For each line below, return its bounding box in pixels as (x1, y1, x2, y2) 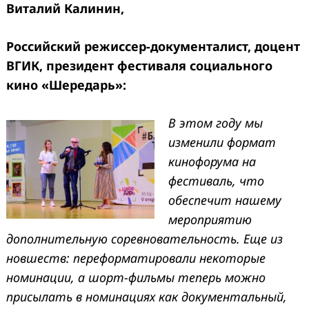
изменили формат (168, 133, 276, 150)
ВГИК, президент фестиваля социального (6, 57, 272, 74)
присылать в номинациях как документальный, (6, 288, 287, 305)
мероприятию (168, 210, 252, 228)
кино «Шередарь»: (6, 76, 126, 93)
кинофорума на (168, 152, 256, 170)
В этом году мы (168, 114, 263, 131)
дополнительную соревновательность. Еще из (6, 230, 283, 247)
